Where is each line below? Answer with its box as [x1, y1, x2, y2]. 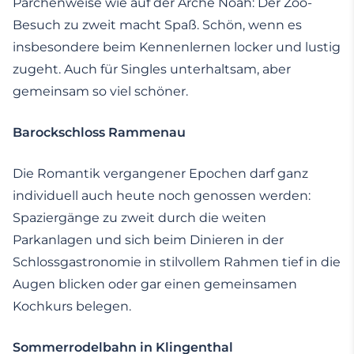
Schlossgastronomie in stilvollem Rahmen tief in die [13, 254, 341, 270]
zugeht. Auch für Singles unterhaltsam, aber [13, 62, 291, 77]
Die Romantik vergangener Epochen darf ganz [13, 166, 308, 182]
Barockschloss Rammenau [13, 125, 186, 141]
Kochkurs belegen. [13, 299, 131, 314]
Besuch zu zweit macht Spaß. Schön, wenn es [13, 17, 302, 33]
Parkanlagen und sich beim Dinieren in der [13, 232, 284, 248]
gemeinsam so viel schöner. [13, 84, 188, 100]
